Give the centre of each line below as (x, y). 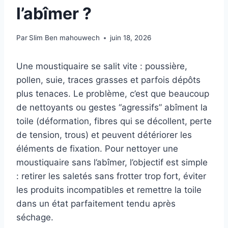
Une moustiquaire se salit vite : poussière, (102, 66)
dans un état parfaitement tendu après (96, 204)
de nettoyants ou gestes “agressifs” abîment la (112, 108)
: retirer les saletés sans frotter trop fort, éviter (111, 176)
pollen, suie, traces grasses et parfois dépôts (108, 80)
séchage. (35, 218)
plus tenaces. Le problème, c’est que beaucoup (113, 94)
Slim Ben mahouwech (65, 38)
